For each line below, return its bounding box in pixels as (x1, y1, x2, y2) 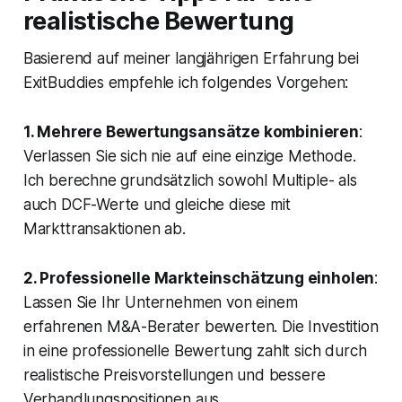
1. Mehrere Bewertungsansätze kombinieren (22, 123, 359, 142)
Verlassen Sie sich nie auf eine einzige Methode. (22, 147, 356, 166)
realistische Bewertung (22, 6, 294, 37)
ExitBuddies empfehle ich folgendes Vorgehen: (22, 74, 349, 92)
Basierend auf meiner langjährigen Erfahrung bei (22, 49, 359, 68)
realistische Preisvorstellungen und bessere (22, 366, 326, 385)
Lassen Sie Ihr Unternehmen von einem (22, 293, 298, 312)
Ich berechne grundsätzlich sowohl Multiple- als (22, 171, 357, 190)
